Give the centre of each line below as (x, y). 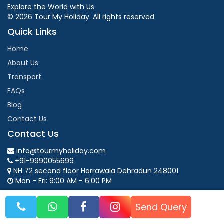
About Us (23, 63)
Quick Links (32, 31)
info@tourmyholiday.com (60, 151)
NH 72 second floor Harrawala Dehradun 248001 (95, 171)
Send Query (161, 207)
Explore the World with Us (51, 7)
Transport (24, 77)
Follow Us (28, 195)
